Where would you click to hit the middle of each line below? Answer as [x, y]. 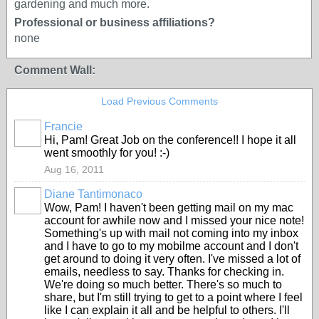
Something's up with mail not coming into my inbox [171, 233]
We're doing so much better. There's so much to [163, 284]
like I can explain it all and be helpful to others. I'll [167, 310]
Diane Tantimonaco [93, 194]
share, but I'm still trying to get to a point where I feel [173, 297]
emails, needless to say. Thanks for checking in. [164, 272]
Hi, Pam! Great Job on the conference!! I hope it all [170, 140]
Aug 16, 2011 [74, 169]
